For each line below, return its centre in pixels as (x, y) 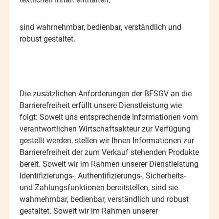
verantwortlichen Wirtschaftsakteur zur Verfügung (105, 129)
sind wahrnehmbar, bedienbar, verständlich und (100, 27)
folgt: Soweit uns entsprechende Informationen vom (109, 117)
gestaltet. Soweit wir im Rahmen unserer (89, 211)
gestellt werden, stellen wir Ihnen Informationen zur (107, 140)
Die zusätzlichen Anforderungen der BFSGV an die (106, 93)
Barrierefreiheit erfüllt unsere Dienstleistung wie (101, 105)
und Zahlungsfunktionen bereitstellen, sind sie (99, 187)
